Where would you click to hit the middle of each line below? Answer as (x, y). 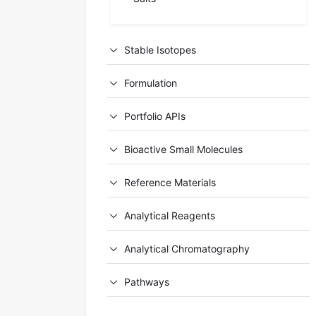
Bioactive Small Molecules (183, 150)
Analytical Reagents (169, 216)
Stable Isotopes (160, 50)
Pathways (146, 282)
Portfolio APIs (154, 116)
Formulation (150, 83)
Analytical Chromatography (187, 249)
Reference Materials (170, 183)
